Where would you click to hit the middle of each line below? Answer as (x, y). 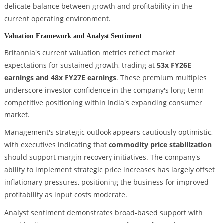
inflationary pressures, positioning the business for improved (106, 182)
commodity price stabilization (160, 145)
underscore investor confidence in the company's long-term (104, 90)
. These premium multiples (161, 77)
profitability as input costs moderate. (66, 195)
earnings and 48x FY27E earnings (60, 77)
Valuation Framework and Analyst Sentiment (73, 36)
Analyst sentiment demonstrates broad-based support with (103, 213)
